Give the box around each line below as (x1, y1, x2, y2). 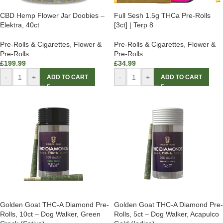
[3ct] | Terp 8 (114, 21, 153, 29)
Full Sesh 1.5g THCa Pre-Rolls (114, 11, 211, 20)
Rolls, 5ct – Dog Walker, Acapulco (114, 210, 219, 219)
